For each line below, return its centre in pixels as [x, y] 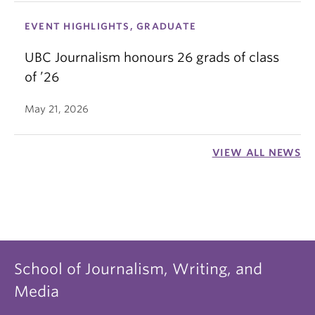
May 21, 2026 [57, 109]
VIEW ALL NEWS [256, 153]
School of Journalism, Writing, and [138, 269]
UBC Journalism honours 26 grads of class [152, 57]
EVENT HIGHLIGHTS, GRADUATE [110, 26]
